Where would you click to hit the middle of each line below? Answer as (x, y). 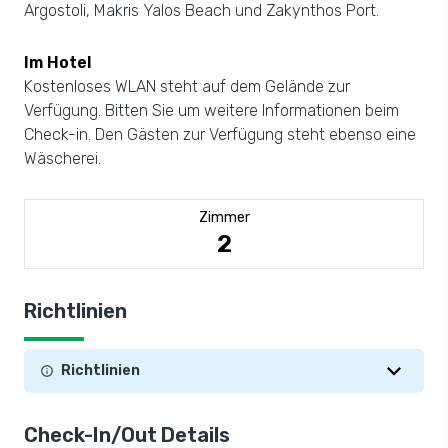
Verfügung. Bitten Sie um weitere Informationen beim (211, 110)
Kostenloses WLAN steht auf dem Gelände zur (187, 86)
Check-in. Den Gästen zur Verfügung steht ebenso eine (220, 134)
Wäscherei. (62, 158)
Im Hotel (57, 62)
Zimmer (224, 217)
